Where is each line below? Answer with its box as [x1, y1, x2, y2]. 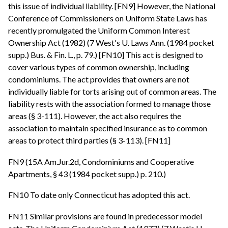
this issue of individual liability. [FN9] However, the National [8, 1, 215, 11]
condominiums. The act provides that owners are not [8, 74, 189, 84]
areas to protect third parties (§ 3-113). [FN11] [8, 135, 170, 146]
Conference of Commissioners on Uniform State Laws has [8, 13, 207, 23]
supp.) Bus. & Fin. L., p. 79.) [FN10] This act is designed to [8, 50, 203, 60]
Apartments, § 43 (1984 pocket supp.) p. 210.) [8, 168, 166, 179]
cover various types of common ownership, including [8, 62, 189, 72]
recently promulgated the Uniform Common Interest [8, 25, 190, 36]
